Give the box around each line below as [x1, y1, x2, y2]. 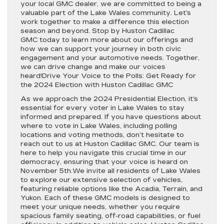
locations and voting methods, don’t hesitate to [20, 131, 184, 139]
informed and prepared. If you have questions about [20, 113, 201, 121]
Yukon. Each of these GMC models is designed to [20, 194, 190, 202]
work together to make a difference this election [20, 18, 189, 26]
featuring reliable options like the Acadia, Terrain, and [20, 185, 202, 193]
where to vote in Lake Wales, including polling [20, 122, 177, 130]
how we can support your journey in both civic [20, 45, 181, 53]
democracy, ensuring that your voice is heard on [20, 158, 188, 166]
